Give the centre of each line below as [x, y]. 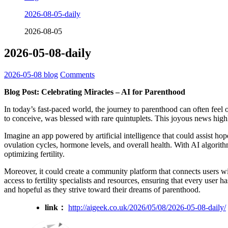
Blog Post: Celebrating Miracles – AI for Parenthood [95, 92]
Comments [77, 74]
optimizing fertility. [34, 154]
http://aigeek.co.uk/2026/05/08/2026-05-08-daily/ [147, 207]
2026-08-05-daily [52, 14]
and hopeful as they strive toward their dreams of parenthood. [102, 189]
